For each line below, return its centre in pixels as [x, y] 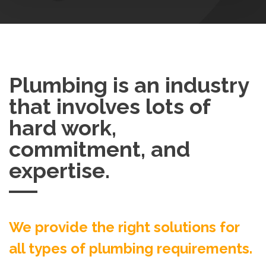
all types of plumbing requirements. [131, 248]
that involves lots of [110, 106]
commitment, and [99, 149]
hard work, [63, 127]
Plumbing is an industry [129, 85]
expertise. [59, 170]
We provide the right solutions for [124, 227]
